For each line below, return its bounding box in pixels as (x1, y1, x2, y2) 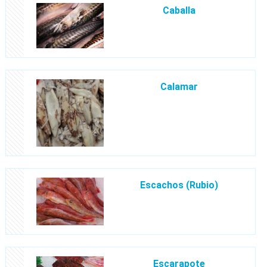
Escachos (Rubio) (139, 179, 218, 191)
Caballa (162, 5, 195, 17)
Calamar (160, 80, 198, 92)
